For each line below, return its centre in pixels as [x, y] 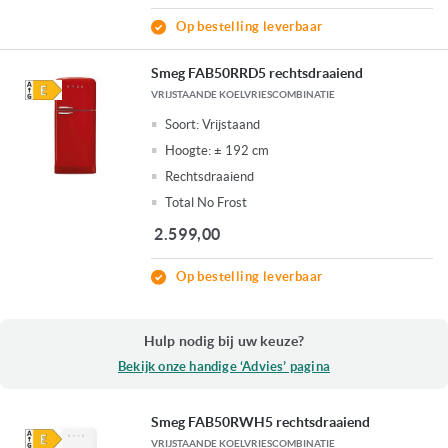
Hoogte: [188, 151]
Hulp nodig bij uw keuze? [224, 341]
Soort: [182, 125]
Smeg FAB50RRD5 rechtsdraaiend [257, 73]
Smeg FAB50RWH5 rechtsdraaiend [261, 422]
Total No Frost [206, 203]
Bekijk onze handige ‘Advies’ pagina [224, 367]
